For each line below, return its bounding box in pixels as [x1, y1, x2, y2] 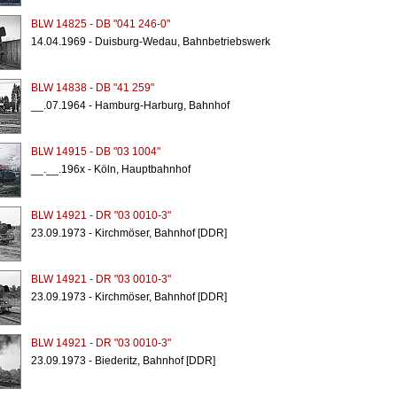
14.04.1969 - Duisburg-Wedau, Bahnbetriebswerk [30, 35, 270, 48]
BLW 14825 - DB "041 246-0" [30, 18, 170, 30]
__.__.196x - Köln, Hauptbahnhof [30, 163, 191, 175]
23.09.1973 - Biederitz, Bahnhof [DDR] [30, 354, 215, 367]
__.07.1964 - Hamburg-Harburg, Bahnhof [30, 99, 230, 112]
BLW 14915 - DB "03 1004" [30, 145, 160, 158]
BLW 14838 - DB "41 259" [30, 82, 154, 94]
